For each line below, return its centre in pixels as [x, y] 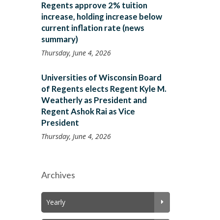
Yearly [55, 202]
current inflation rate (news [93, 28]
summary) [59, 39]
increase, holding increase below [101, 16]
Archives [58, 175]
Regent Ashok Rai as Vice [88, 111]
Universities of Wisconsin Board [101, 77]
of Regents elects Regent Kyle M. [104, 89]
